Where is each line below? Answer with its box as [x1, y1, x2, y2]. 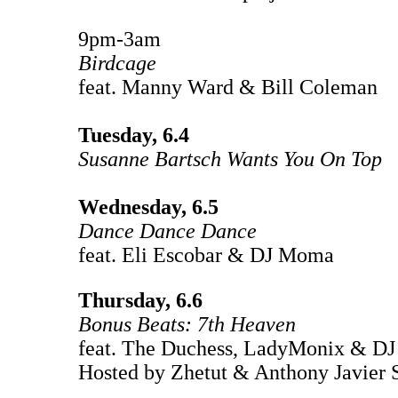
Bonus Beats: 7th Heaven [78, 312, 296, 336]
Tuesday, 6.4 [78, 123, 189, 147]
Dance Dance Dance [78, 219, 257, 243]
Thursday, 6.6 [78, 288, 203, 312]
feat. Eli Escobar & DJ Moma [78, 243, 334, 267]
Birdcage [78, 51, 156, 75]
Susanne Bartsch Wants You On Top [78, 147, 382, 171]
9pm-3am [78, 27, 161, 51]
